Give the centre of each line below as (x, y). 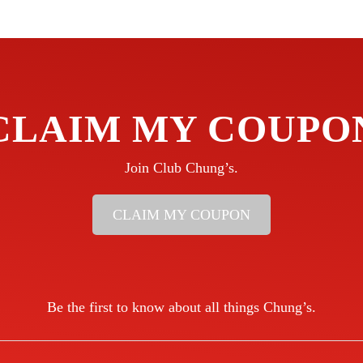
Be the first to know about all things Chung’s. (181, 307)
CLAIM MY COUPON (181, 214)
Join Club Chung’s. (181, 167)
